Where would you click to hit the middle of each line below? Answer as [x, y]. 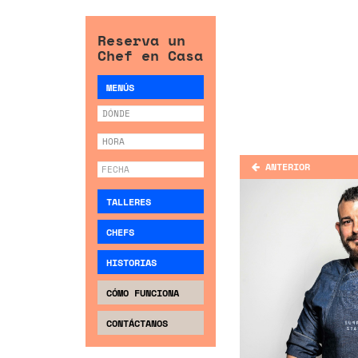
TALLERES [129, 202]
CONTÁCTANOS [137, 323]
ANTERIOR [288, 167]
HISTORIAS [131, 263]
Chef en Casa [150, 55]
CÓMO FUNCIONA [143, 293]
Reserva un [141, 40]
